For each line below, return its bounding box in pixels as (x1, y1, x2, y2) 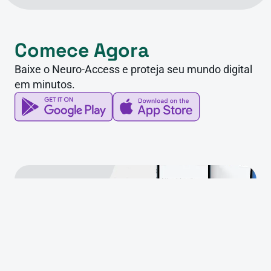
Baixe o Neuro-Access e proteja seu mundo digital (15, 62, 252, 76)
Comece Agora (15, 38, 149, 62)
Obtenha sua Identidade (15, 232, 239, 256)
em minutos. (15, 77, 75, 91)
